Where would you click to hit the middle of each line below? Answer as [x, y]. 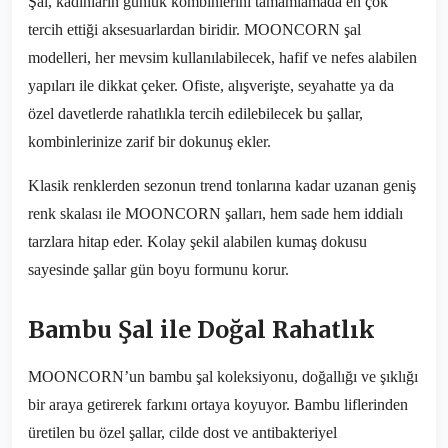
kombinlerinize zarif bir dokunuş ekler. [149, 141]
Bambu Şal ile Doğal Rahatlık [201, 329]
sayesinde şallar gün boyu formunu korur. [158, 269]
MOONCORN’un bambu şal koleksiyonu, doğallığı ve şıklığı [223, 376]
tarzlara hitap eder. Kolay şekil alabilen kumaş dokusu [197, 241]
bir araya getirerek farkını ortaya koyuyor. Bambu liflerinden [218, 404]
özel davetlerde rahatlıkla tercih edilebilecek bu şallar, [195, 113]
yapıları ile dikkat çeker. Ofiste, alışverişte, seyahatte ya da [211, 85]
